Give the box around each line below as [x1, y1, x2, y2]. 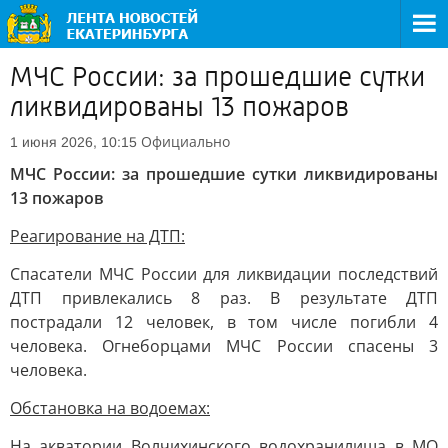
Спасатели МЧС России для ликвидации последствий [10, 263, 438, 285]
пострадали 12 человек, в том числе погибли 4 [10, 311, 438, 333]
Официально [141, 132, 230, 151]
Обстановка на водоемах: [10, 397, 210, 419]
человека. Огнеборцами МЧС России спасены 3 [10, 335, 438, 357]
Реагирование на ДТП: [10, 225, 185, 247]
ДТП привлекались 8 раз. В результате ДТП [10, 287, 438, 309]
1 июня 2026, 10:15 [10, 134, 137, 150]
